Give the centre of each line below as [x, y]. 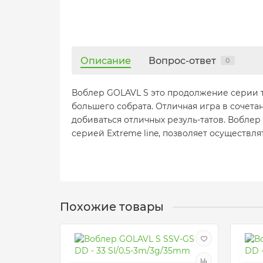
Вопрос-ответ [182, 60]
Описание [106, 60]
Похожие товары [112, 207]
